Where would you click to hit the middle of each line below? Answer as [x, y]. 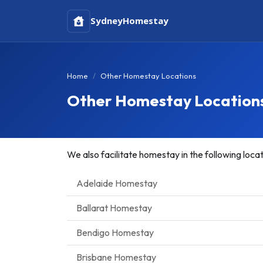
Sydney [107, 21]
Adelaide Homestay [117, 183]
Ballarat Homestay [114, 208]
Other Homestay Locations [148, 76]
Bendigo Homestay [115, 232]
